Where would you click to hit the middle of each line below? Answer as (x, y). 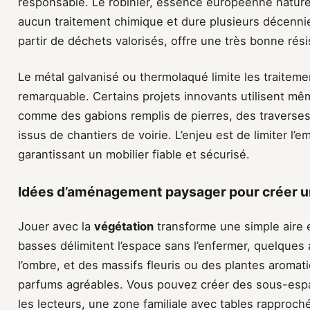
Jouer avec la (56, 226)
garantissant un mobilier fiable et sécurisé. (134, 154)
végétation (124, 226)
